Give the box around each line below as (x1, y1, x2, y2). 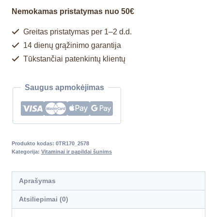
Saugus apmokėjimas (25, 83, 104, 92)
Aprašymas (19, 176, 56, 185)
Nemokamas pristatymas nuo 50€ (12, 7, 134, 15)
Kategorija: (12, 148, 41, 155)
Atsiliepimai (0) (19, 195, 69, 203)
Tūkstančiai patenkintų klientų (21, 54, 125, 63)
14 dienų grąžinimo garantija (21, 41, 121, 49)
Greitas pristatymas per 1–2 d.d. (21, 27, 132, 36)
